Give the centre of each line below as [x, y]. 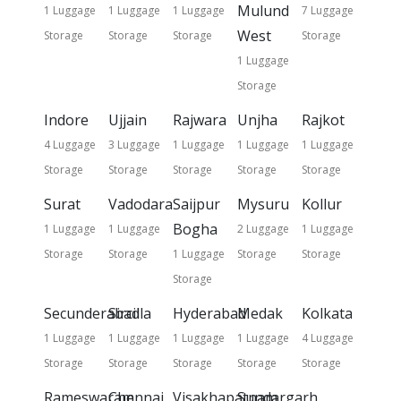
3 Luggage [135, 144]
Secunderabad [92, 313]
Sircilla [130, 313]
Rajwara [200, 119]
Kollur [321, 204]
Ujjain [128, 119]
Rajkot [323, 119]
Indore [67, 119]
